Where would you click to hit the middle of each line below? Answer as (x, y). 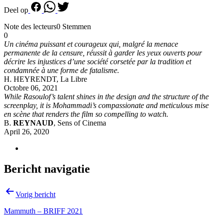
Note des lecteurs (30, 27)
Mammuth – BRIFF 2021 (43, 211)
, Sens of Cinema (80, 123)
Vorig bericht (36, 195)
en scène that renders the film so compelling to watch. (86, 114)
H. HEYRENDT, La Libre (45, 79)
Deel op (16, 10)
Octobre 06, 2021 (31, 88)
